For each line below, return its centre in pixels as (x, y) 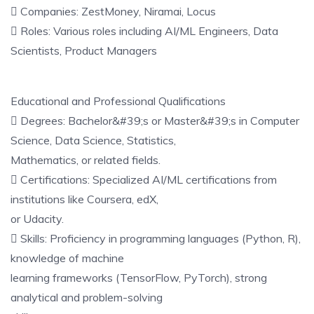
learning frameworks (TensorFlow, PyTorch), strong (139, 278)
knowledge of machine (67, 258)
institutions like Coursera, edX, (84, 199)
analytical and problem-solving (87, 297)
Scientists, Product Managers (84, 50)
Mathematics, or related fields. (86, 160)
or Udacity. (37, 219)
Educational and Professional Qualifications (118, 101)
